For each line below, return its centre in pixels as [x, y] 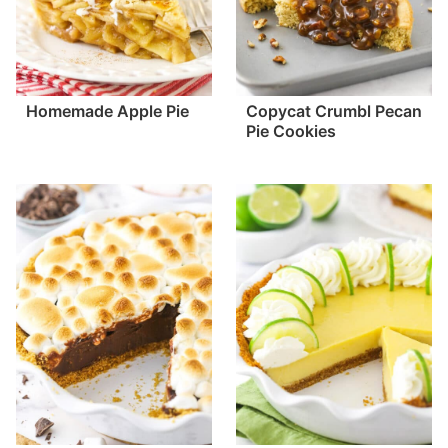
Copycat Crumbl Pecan [334, 111]
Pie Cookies [291, 131]
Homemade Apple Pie [107, 111]
